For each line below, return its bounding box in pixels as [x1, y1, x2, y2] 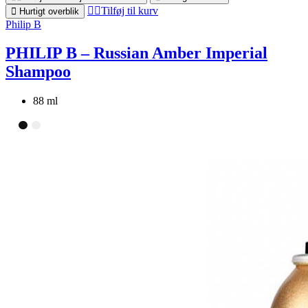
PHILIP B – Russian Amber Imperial [5, 44, 267, 63]
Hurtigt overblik [19, 5, 79, 16]
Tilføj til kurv [101, 4, 158, 16]
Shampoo [5, 63, 71, 81]
